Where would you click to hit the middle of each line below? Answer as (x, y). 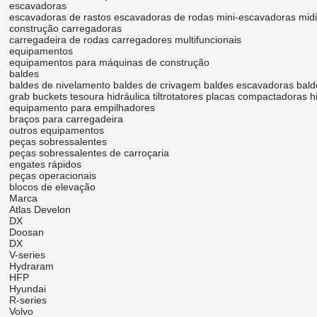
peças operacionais (52, 176)
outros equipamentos (56, 131)
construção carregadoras (65, 29)
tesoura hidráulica (110, 97)
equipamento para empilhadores (82, 108)
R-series (28, 300)
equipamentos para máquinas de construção (109, 63)
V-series (27, 255)
